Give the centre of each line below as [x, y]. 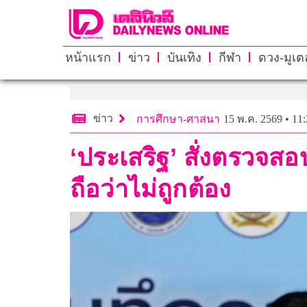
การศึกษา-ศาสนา [178, 119]
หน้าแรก [88, 57]
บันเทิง [184, 57]
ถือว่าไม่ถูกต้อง [151, 188]
